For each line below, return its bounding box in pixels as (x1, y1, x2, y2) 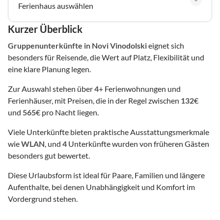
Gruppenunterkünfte (8, 40, 82, 50)
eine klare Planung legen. (8, 64, 91, 74)
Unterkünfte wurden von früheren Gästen (67, 138, 209, 148)
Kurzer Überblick (8, 23, 82, 35)
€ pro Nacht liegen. (36, 107, 99, 117)
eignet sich (147, 40, 184, 50)
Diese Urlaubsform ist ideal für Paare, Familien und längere (8, 170, 205, 180)
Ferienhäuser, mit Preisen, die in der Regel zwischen (8, 95, 181, 105)
